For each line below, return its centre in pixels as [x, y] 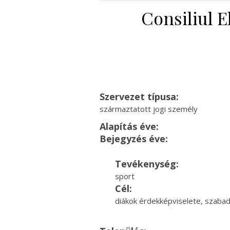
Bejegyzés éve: [133, 139]
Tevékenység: [147, 164]
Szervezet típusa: [139, 97]
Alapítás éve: [129, 126]
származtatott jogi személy [148, 109]
